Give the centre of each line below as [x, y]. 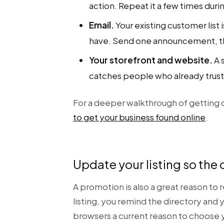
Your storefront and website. [151, 60]
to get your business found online [139, 117]
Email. [101, 25]
